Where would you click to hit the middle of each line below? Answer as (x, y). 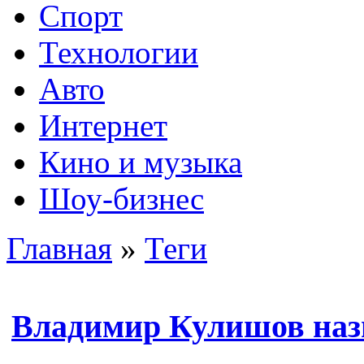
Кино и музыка (141, 162)
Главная (59, 248)
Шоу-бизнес (121, 199)
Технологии (119, 52)
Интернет (103, 126)
